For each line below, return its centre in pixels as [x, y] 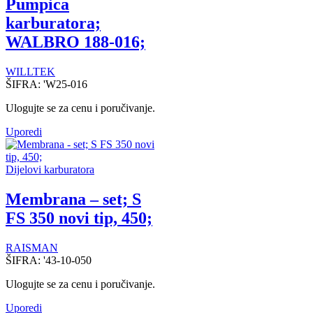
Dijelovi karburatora [50, 169]
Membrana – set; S [73, 199]
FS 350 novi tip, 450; [79, 218]
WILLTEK [30, 71]
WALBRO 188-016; [75, 42]
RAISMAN [32, 247]
